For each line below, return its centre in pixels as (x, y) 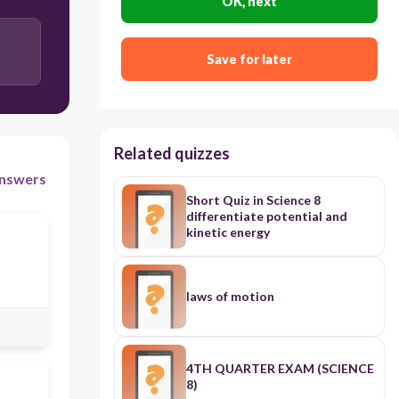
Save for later (249, 60)
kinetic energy (228, 232)
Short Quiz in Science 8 (253, 200)
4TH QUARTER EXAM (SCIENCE (280, 369)
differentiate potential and (266, 216)
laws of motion (230, 297)
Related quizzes (171, 154)
